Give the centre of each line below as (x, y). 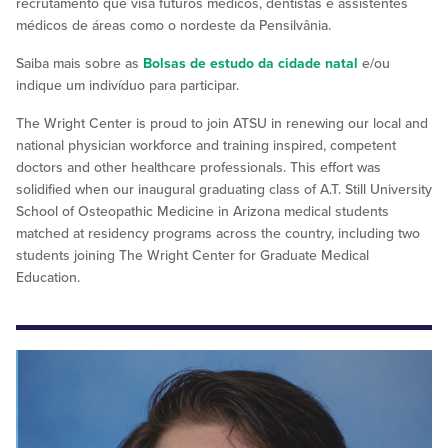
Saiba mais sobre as (79, 63)
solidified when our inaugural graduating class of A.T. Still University (224, 189)
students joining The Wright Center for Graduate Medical (192, 255)
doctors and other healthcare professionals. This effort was (198, 167)
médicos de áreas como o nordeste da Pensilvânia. (173, 25)
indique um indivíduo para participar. (127, 85)
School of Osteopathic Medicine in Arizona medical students (202, 211)
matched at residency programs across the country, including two (218, 233)
